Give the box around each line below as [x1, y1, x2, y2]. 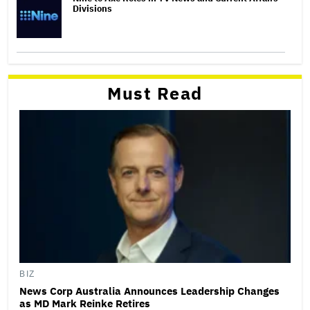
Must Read [107, 82, 203, 105]
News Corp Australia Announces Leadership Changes [19, 284, 280, 298]
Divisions [73, 3, 112, 15]
